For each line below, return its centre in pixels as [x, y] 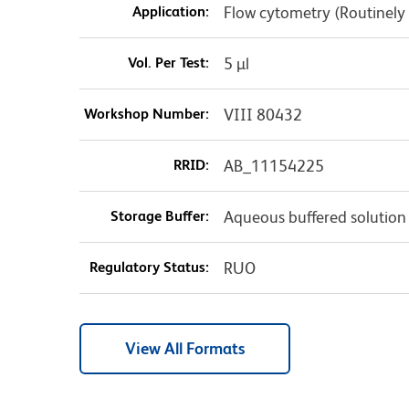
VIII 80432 [262, 115]
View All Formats [185, 349]
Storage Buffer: [159, 216]
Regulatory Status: [149, 267]
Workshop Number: [146, 114]
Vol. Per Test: [168, 63]
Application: [170, 12]
